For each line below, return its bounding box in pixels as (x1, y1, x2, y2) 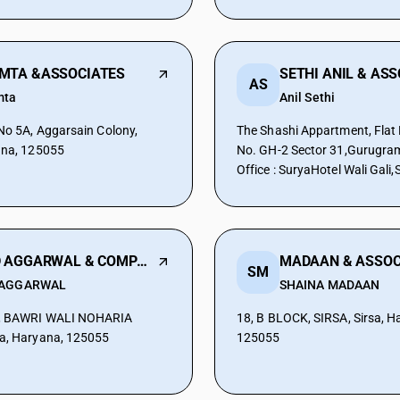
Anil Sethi (279, 90, 335, 104)
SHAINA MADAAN (279, 278, 380, 292)
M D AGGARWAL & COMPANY (136, 253, 147, 270)
